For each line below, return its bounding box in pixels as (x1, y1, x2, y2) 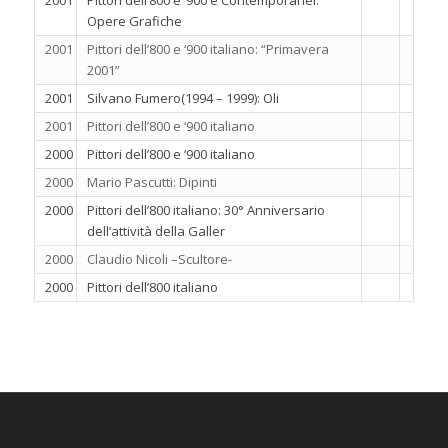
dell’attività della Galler (86, 222, 225, 240)
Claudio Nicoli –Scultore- (86, 250, 232, 268)
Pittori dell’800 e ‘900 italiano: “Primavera (86, 40, 329, 58)
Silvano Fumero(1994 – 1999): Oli (86, 89, 279, 107)
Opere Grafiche (86, 12, 182, 30)
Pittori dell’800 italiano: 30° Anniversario (86, 201, 325, 219)
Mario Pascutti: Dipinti (86, 173, 217, 191)
